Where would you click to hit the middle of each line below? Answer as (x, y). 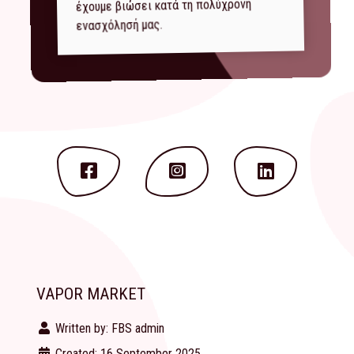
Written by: (82, 329)
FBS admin (138, 329)
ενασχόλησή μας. (119, 25)
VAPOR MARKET (91, 294)
